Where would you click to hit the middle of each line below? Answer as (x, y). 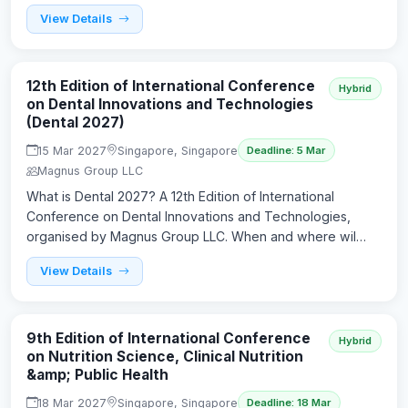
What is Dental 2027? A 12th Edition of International (180, 197)
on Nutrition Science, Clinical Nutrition (165, 356)
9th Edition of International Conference (168, 338)
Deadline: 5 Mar (286, 151)
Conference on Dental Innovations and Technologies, (189, 217)
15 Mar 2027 (72, 150)
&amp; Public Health (97, 374)
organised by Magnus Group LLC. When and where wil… (196, 237)
